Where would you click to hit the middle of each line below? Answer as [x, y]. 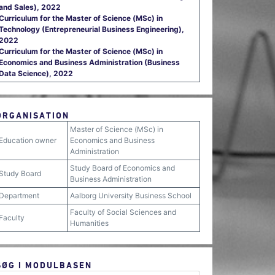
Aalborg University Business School [131, 196]
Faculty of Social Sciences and [123, 212]
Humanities [89, 223]
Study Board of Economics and [122, 168]
